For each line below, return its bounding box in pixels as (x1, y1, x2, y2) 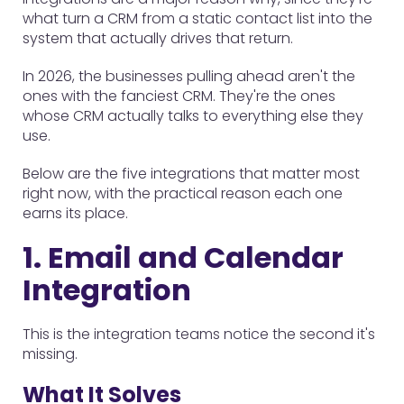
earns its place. (23, 203, 128, 224)
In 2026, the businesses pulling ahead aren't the (23, 66, 355, 87)
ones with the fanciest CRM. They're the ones (23, 86, 335, 106)
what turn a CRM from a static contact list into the (23, 8, 372, 29)
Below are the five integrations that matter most (23, 163, 360, 184)
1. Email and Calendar (23, 237, 344, 278)
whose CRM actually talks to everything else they (23, 106, 363, 126)
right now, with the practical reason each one (23, 183, 343, 204)
